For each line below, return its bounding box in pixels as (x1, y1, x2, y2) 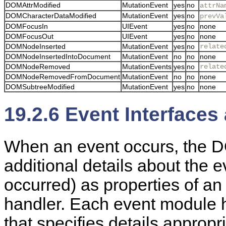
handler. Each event (4, 194, 160, 213)
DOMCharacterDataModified (6, 11, 96, 20)
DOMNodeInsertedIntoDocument (6, 52, 110, 61)
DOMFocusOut (6, 32, 53, 40)
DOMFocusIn (6, 22, 48, 30)
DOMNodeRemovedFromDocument (6, 72, 120, 81)
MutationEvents (122, 62, 172, 71)
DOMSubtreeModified (6, 82, 75, 91)
